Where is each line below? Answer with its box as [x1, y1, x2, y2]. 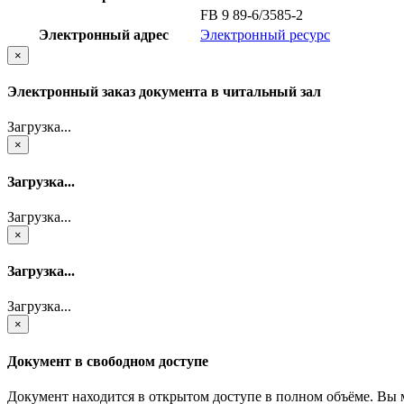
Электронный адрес [38, 26, 169, 42]
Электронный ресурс [200, 26, 330, 42]
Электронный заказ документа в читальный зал [7, 84, 321, 100]
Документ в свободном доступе [7, 353, 208, 369]
